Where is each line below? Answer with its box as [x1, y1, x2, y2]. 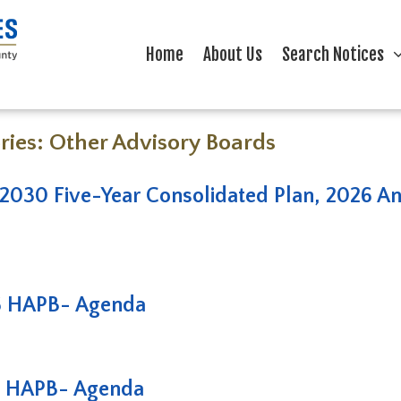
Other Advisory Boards [49, 130, 276, 156]
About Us [202, 44, 262, 65]
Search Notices [281, 44, 384, 65]
